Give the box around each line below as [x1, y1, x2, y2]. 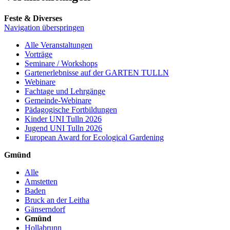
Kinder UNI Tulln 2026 [25, 114, 102, 123]
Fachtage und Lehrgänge [25, 86, 105, 95]
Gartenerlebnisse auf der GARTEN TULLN [25, 68, 169, 77]
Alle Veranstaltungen [25, 40, 92, 49]
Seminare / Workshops [25, 59, 98, 68]
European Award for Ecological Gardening [25, 132, 164, 142]
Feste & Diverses [4, 13, 62, 23]
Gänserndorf [25, 204, 65, 214]
